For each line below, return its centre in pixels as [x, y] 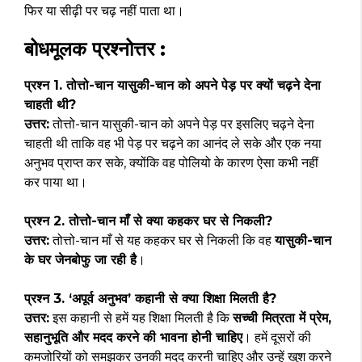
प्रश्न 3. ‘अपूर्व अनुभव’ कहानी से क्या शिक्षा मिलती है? [150, 299]
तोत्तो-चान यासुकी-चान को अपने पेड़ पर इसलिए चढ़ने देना [182, 124]
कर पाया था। [56, 183]
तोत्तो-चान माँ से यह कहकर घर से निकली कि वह [162, 241]
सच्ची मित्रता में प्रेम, [282, 318]
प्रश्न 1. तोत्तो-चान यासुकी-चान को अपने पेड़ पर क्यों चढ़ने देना [173, 86]
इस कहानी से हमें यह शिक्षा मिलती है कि [141, 318]
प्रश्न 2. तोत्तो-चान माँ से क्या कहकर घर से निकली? [148, 221]
